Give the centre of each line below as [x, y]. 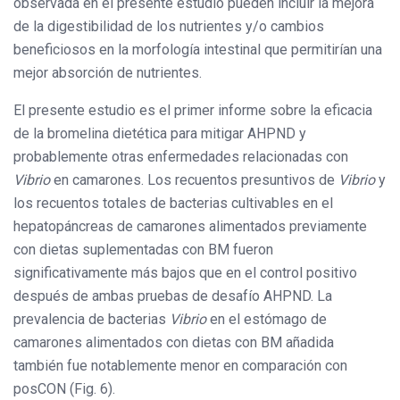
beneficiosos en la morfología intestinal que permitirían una [198, 49]
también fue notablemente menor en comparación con [180, 365]
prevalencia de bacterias [92, 319]
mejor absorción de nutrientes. [108, 72]
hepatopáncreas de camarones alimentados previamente [190, 226]
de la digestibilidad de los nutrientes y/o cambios [169, 26]
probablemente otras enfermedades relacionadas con [181, 156]
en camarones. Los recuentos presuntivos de [194, 179]
